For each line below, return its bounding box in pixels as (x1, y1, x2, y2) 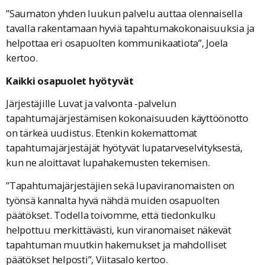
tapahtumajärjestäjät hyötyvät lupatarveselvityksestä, (6, 141, 243, 155)
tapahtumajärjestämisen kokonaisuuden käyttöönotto (6, 111, 248, 125)
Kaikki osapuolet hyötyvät (6, 73, 134, 88)
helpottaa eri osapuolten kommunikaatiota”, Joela (6, 36, 228, 50)
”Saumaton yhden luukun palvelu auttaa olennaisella (6, 7, 243, 21)
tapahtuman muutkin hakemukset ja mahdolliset (6, 237, 227, 251)
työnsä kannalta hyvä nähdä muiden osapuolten (6, 193, 219, 207)
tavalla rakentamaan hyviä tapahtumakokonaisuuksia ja (6, 21, 254, 35)
